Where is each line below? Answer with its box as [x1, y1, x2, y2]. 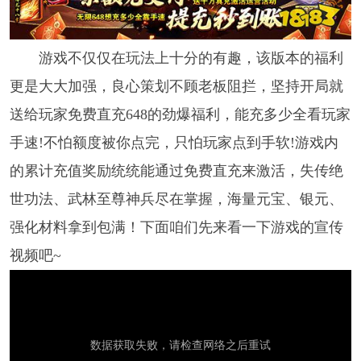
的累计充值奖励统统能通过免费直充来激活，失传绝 [9, 162, 343, 179]
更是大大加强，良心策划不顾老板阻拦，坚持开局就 [9, 77, 343, 94]
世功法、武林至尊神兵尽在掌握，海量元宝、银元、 [9, 190, 343, 207]
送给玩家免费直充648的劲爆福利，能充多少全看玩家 [9, 106, 351, 122]
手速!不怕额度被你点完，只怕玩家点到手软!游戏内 [9, 134, 338, 151]
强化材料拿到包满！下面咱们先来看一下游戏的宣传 [9, 218, 343, 235]
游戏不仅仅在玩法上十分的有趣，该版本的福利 [38, 49, 343, 66]
